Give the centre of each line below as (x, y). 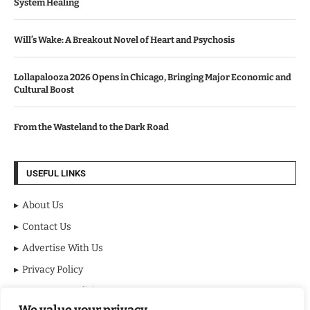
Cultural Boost (44, 90)
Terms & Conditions (66, 291)
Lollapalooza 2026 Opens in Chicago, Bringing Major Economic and (153, 77)
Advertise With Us (63, 248)
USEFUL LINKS (56, 174)
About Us (43, 206)
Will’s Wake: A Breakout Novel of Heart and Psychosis (124, 40)
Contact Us (47, 227)
